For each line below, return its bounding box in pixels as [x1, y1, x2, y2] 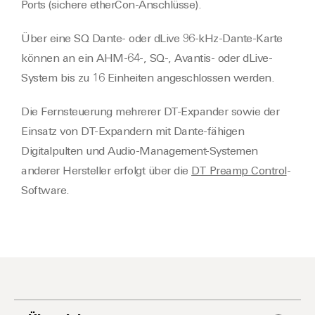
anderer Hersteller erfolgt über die [21, 165, 191, 177]
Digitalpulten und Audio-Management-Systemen [21, 146, 258, 157]
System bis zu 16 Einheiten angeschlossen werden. [21, 72, 274, 84]
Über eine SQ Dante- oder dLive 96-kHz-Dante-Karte [21, 33, 283, 45]
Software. [21, 185, 70, 197]
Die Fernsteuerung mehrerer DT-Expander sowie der [21, 106, 279, 118]
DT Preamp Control [191, 165, 287, 177]
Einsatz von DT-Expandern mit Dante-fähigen [21, 126, 244, 138]
